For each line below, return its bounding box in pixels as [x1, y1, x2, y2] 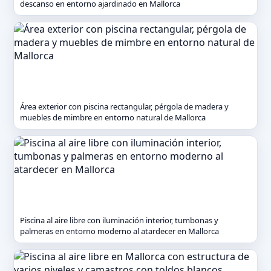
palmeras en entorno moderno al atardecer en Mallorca [20, 226, 219, 237]
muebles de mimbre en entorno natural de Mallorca [20, 112, 206, 123]
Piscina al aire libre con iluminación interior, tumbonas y [20, 215, 218, 226]
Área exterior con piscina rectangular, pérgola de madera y [20, 101, 229, 112]
